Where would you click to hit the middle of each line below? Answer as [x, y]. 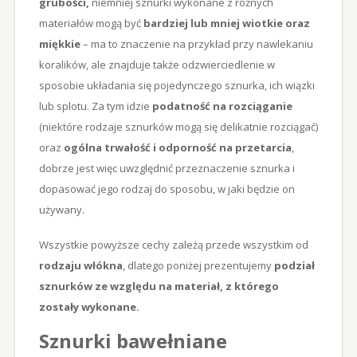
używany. [61, 209]
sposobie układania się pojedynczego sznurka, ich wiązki [177, 85]
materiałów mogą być [91, 23]
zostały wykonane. [89, 306]
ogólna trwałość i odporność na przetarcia [177, 147]
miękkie [59, 43]
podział [294, 265]
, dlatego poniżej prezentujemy [198, 265]
